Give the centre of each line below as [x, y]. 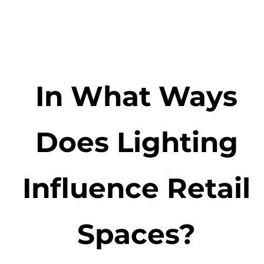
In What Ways [137, 96]
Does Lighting [136, 142]
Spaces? [137, 234]
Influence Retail [137, 188]
